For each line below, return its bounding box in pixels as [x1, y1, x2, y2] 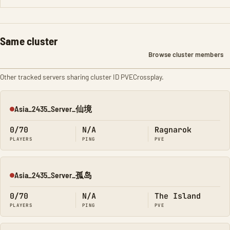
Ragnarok [155, 125, 191, 135]
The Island [155, 191, 201, 201]
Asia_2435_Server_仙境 [14, 104, 92, 113]
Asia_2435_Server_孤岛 [14, 170, 92, 180]
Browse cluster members [148, 50, 223, 59]
